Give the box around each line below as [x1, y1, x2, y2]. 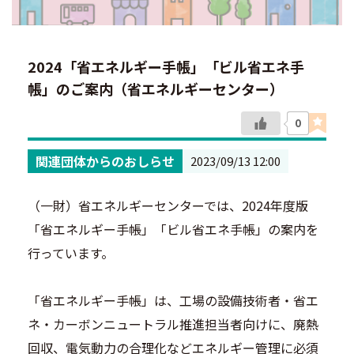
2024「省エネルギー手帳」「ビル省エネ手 [28, 55, 304, 77]
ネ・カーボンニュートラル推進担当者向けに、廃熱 [28, 314, 318, 333]
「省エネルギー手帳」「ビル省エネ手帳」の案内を [28, 219, 318, 239]
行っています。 [28, 243, 114, 262]
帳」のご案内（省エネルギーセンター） [28, 77, 284, 99]
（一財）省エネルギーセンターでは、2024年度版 [28, 195, 308, 215]
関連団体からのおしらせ [36, 151, 175, 171]
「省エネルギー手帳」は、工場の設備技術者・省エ [28, 290, 318, 310]
